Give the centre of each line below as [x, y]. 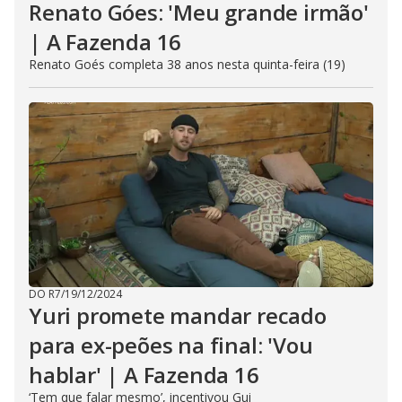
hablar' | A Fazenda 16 [144, 375]
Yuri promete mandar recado [178, 315]
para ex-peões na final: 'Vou [171, 345]
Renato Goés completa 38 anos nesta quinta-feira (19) [187, 64]
